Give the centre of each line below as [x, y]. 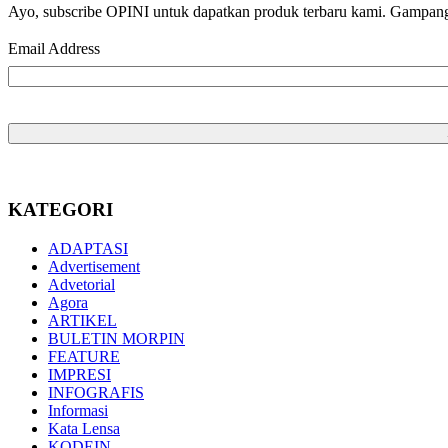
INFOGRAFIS [96, 392]
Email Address [54, 49]
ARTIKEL [82, 320]
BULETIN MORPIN [116, 338]
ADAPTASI [88, 248]
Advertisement [94, 266]
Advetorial [81, 284]
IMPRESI [79, 374]
